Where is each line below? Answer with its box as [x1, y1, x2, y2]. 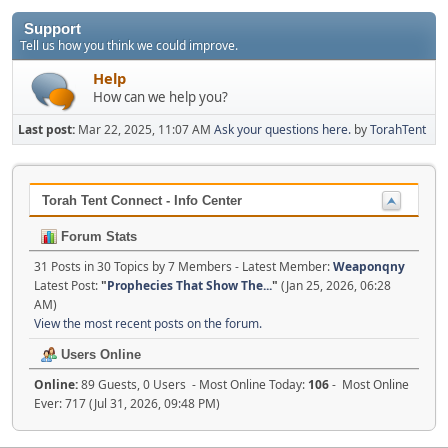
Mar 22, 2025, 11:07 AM [78, 121, 214, 138]
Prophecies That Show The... [107, 277, 272, 294]
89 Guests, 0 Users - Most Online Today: [81, 376, 308, 393]
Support [24, 21, 81, 37]
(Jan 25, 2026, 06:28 [278, 277, 391, 294]
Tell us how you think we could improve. [20, 37, 238, 54]
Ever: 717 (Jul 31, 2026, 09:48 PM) [34, 395, 220, 412]
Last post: [18, 121, 78, 138]
